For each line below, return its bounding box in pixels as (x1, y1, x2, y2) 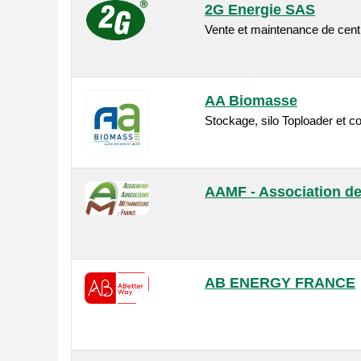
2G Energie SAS (205, 2, 315, 19)
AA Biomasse (205, 93, 297, 110)
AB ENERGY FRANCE (205, 275, 355, 292)
